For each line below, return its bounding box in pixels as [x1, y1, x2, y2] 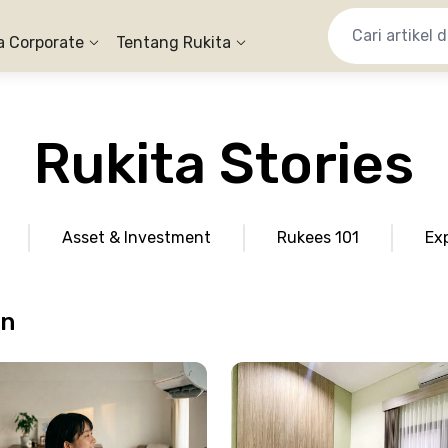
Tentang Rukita [116, 33, 231, 52]
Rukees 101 [277, 228, 359, 247]
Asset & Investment [62, 228, 211, 247]
